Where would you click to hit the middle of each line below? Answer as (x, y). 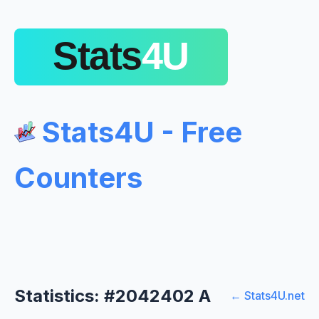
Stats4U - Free (139, 132)
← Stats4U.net (267, 296)
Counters (78, 177)
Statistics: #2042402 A (113, 296)
